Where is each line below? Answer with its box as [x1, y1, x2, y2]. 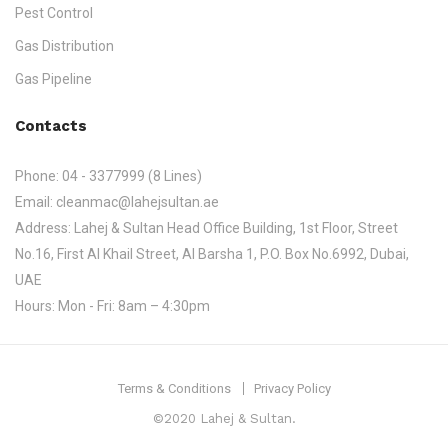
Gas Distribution [15, 38, 114, 54]
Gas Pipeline [15, 71, 92, 87]
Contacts [15, 117, 87, 135]
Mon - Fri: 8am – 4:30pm [58, 298, 210, 314]
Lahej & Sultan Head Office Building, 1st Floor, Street [74, 220, 398, 236]
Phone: [15, 168, 62, 184]
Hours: [15, 298, 58, 314]
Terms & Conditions [117, 381, 231, 396]
